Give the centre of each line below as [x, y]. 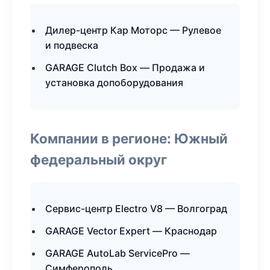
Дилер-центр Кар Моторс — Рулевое [133, 30]
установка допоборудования [114, 83]
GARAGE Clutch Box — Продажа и [125, 67]
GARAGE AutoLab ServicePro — [118, 253]
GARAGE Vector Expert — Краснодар [131, 231]
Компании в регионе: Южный [129, 138]
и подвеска [72, 45]
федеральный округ [99, 159]
